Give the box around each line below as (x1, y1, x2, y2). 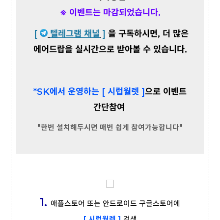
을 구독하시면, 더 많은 (108, 28, 189, 40)
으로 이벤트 (145, 86, 187, 98)
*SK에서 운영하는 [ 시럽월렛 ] (33, 86, 145, 98)
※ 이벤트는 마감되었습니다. (59, 7, 161, 19)
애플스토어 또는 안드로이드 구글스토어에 (51, 199, 180, 209)
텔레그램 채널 (50, 28, 100, 40)
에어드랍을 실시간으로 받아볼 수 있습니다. (33, 44, 187, 55)
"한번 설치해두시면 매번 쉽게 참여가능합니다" (37, 123, 183, 133)
